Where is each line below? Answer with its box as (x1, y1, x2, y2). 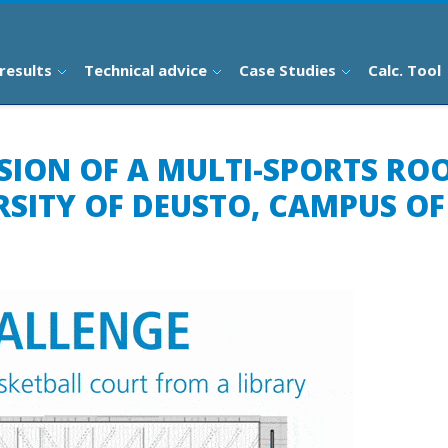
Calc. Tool (367, 60, 441, 80)
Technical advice (83, 60, 207, 80)
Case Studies (238, 60, 336, 80)
